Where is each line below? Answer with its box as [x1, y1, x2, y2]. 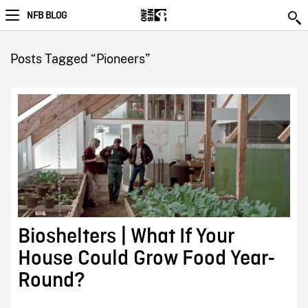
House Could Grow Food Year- [17, 247, 276, 270]
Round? [17, 269, 85, 292]
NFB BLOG [27, 10, 67, 22]
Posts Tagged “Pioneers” [10, 52, 150, 66]
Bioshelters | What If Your [17, 225, 234, 248]
